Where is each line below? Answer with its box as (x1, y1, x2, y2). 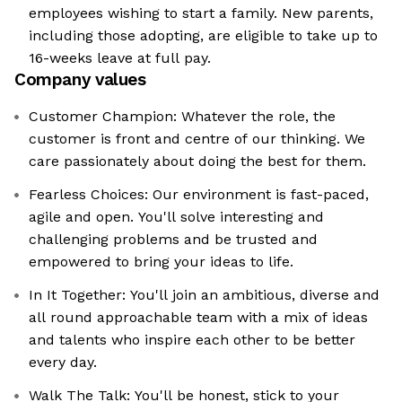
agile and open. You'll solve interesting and (29, 207, 324, 225)
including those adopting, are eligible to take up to (29, 26, 378, 44)
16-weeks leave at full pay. (29, 48, 211, 66)
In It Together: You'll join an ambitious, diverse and (29, 285, 380, 303)
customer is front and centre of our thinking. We (29, 129, 365, 147)
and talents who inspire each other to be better (29, 330, 355, 348)
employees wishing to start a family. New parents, (29, 4, 373, 22)
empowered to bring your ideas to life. (29, 252, 293, 270)
